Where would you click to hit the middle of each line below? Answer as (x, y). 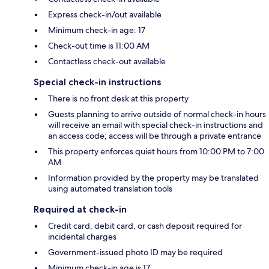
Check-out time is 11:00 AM (99, 46)
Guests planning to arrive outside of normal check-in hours (157, 114)
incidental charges (82, 237)
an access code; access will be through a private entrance (155, 136)
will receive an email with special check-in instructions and (156, 125)
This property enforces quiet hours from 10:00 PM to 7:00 (156, 152)
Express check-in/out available (105, 15)
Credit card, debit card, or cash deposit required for (145, 226)
